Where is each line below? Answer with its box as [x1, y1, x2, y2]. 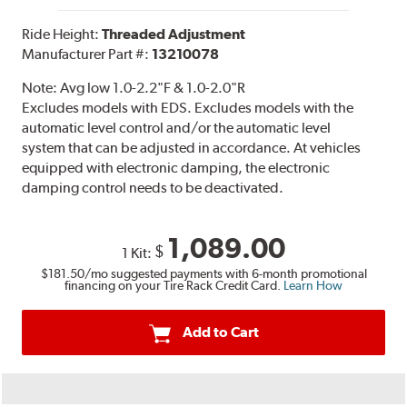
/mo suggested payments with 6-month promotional [84, 266, 367, 282]
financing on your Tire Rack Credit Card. [65, 278, 283, 293]
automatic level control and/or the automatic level [22, 118, 332, 136]
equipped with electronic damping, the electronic [22, 158, 331, 176]
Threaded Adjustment [102, 25, 246, 43]
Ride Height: [22, 25, 103, 43]
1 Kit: [122, 243, 154, 262]
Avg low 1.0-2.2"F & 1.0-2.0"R [60, 78, 246, 96]
